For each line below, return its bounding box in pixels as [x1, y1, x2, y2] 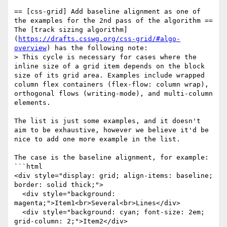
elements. [14, 99, 51, 107]
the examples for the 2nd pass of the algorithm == [14, 17, 213, 25]
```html [14, 163, 43, 171]
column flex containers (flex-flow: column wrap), [14, 81, 209, 89]
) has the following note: [47, 44, 148, 52]
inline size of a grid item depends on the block [14, 62, 205, 70]
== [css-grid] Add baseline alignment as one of [14, 8, 201, 16]
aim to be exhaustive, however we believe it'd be [14, 126, 209, 134]
